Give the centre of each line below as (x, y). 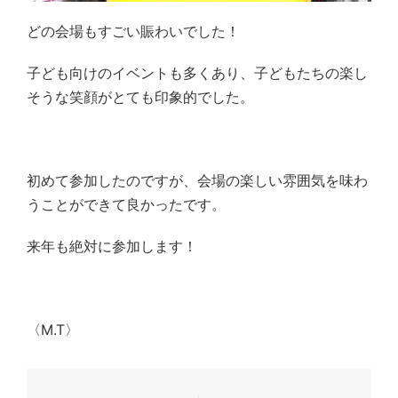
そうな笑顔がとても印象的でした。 (140, 96)
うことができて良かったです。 (126, 204)
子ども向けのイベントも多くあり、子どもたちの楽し (197, 72)
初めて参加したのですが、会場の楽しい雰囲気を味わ (197, 180)
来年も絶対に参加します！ (112, 246)
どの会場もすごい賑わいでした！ (133, 31)
